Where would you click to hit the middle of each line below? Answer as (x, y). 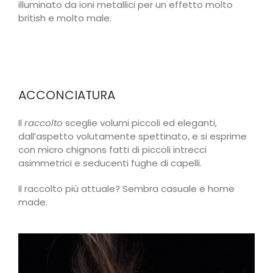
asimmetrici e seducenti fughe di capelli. (110, 163)
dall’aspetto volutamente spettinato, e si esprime (133, 136)
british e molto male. (65, 18)
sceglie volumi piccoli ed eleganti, (140, 123)
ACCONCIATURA (67, 95)
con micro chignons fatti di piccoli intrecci (112, 150)
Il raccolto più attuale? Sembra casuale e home (126, 189)
